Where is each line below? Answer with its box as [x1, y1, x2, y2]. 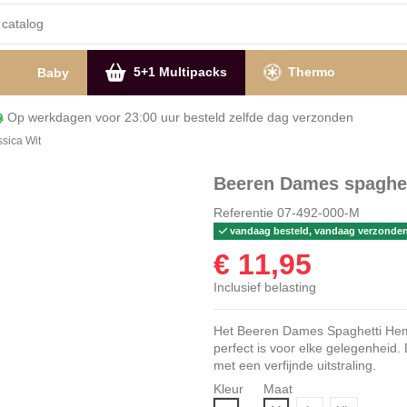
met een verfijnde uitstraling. [213, 358, 376, 373]
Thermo [283, 65, 335, 80]
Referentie [213, 204, 273, 220]
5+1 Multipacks [129, 65, 227, 80]
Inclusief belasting [213, 280, 316, 295]
